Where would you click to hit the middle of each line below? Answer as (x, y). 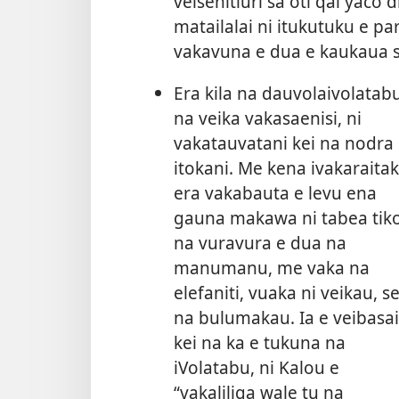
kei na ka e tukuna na (259, 343)
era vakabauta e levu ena (275, 193)
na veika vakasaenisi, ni (267, 118)
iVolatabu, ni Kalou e (256, 368)
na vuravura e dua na (260, 243)
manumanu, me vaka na (271, 268)
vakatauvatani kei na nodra (283, 143)
